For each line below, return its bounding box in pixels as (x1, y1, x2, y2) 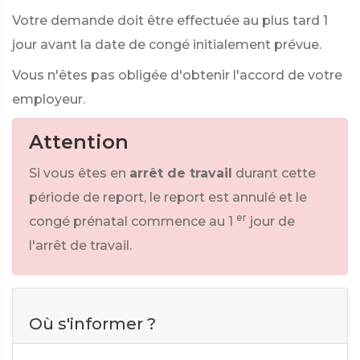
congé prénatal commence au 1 (29, 214, 233, 229)
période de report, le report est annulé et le (29, 190, 307, 205)
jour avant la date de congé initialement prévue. (12, 37, 321, 52)
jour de (250, 214, 295, 229)
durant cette (235, 166, 316, 181)
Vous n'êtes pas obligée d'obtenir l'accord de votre (12, 67, 342, 83)
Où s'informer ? (29, 314, 156, 333)
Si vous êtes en (29, 166, 126, 181)
